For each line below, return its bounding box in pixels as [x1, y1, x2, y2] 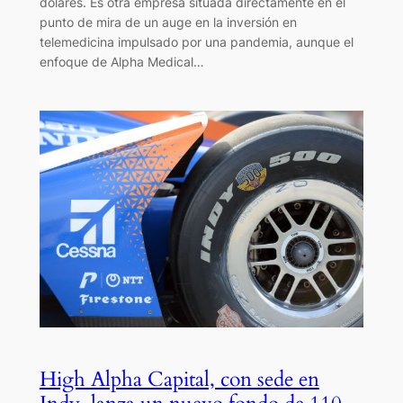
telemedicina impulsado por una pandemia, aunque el [39, 33, 354, 49]
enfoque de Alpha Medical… [39, 53, 204, 69]
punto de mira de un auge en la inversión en [39, 13, 297, 30]
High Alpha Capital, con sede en [39, 365, 319, 394]
